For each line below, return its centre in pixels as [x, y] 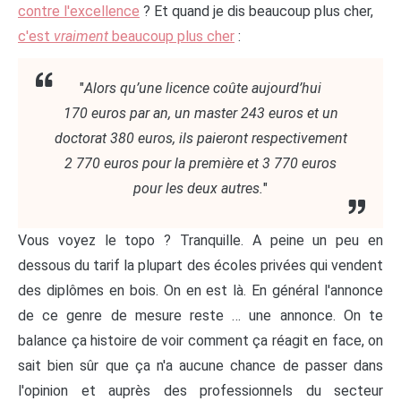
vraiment [81, 36]
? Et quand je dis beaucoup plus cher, [256, 11]
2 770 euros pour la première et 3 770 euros [200, 163]
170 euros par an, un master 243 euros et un [200, 113]
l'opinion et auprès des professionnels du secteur [200, 390]
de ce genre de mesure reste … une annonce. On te [200, 315]
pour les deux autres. [198, 188]
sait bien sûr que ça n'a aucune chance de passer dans [200, 365]
